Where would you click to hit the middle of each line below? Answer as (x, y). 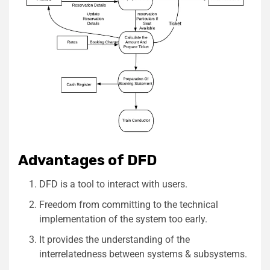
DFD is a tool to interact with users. (113, 184)
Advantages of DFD (87, 160)
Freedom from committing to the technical (129, 204)
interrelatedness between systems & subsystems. (143, 254)
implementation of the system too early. (123, 219)
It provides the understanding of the (115, 239)
